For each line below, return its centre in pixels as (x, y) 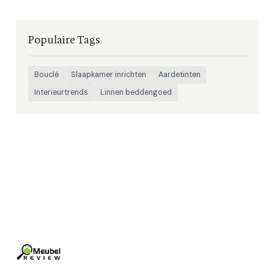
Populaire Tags (64, 40)
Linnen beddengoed (136, 92)
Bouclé (46, 74)
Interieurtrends (61, 92)
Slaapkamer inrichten (109, 74)
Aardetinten (180, 74)
